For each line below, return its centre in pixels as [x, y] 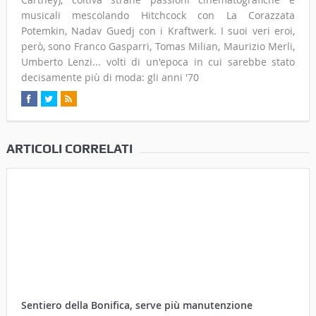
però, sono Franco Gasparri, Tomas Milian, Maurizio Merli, [158, 47]
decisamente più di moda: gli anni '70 [110, 78]
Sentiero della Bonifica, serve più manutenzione [136, 305]
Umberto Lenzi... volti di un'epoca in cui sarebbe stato [158, 62]
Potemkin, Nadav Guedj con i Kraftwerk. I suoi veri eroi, [158, 31]
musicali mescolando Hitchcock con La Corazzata [158, 16]
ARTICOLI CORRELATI [69, 149]
